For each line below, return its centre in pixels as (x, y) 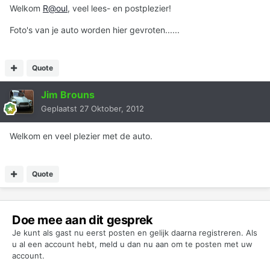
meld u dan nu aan (134, 244)
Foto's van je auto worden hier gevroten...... (95, 30)
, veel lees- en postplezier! (119, 8)
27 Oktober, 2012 (112, 109)
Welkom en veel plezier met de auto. (81, 136)
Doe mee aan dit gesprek (83, 220)
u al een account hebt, (56, 244)
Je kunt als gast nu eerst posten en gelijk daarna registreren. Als (135, 233)
